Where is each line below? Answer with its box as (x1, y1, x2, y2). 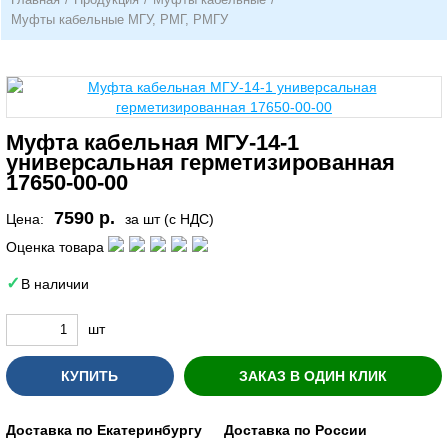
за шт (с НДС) (125, 211, 214, 227)
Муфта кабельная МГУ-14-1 (6, 130, 299, 155)
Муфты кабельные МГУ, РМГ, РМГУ (11, 12, 228, 27)
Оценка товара (6, 238, 104, 255)
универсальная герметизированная (6, 150, 395, 175)
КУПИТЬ (61, 367, 118, 384)
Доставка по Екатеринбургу (6, 421, 202, 438)
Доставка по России (224, 421, 367, 438)
